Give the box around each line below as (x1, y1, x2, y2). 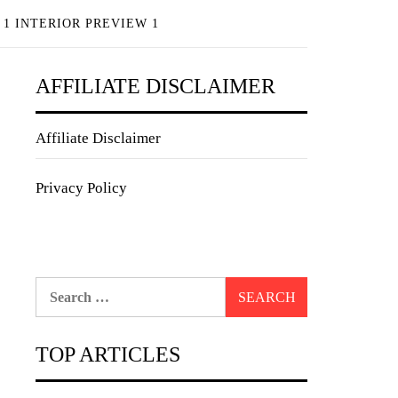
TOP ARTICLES (36, 343, 180, 366)
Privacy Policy (36, 179, 127, 196)
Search (35, 279, 76, 294)
